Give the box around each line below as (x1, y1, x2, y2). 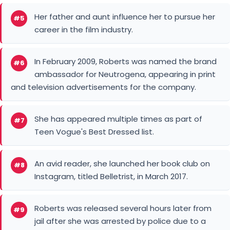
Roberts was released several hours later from (34, 202, 212, 214)
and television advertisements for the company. (11, 81, 196, 92)
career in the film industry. (34, 24, 133, 35)
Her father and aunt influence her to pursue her (34, 11, 215, 22)
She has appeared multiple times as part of (34, 113, 202, 124)
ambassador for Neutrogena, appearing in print (34, 68, 216, 80)
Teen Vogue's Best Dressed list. (34, 126, 154, 137)
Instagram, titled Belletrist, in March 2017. (34, 170, 188, 182)
